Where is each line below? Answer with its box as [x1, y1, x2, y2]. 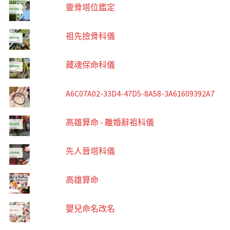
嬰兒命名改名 [65, 203, 115, 214]
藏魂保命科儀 [65, 60, 115, 70]
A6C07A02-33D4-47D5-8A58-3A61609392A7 [65, 88, 215, 99]
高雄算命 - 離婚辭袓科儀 [65, 117, 154, 128]
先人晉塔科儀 [65, 146, 115, 157]
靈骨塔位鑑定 [65, 2, 115, 13]
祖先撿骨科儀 [65, 31, 115, 42]
